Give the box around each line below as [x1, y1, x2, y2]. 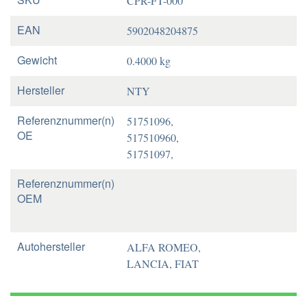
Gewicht [17, 52, 57, 68]
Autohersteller [17, 238, 85, 254]
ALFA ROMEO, [127, 240, 201, 254]
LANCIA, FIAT [127, 256, 199, 271]
